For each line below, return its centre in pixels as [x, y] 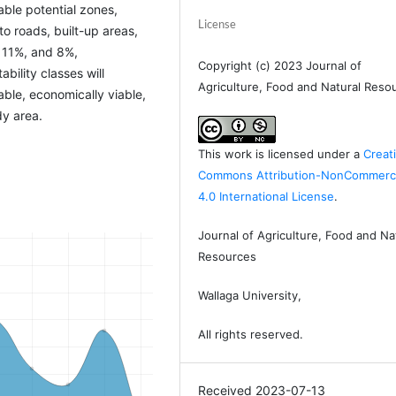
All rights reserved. [251, 334]
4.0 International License [267, 196]
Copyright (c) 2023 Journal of [280, 66]
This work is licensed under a [281, 153]
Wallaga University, [250, 295]
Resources [229, 256]
